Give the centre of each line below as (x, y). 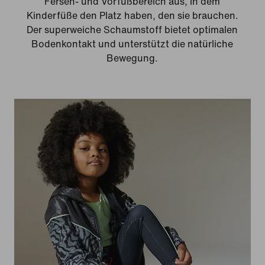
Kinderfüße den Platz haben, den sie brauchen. (132, 16)
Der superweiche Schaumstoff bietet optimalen (132, 30)
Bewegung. (132, 59)
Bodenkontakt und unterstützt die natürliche (132, 44)
